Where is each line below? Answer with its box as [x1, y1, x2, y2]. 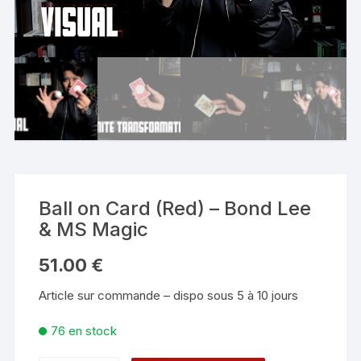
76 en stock [51, 323, 118, 339]
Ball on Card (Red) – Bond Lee [39, 197, 312, 221]
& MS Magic [39, 218, 149, 242]
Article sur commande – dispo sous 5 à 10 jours [39, 288, 299, 304]
